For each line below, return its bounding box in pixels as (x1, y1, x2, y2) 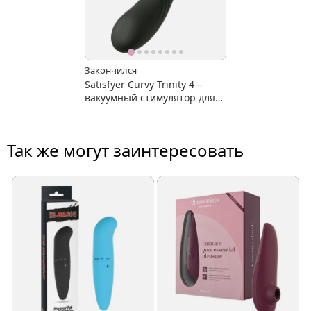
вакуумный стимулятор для (84, 91, 215, 105)
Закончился (84, 64, 137, 77)
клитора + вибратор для (84, 104, 200, 118)
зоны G (84, 117, 119, 131)
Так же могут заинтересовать (7, 139, 244, 162)
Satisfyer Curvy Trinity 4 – (84, 78, 202, 92)
